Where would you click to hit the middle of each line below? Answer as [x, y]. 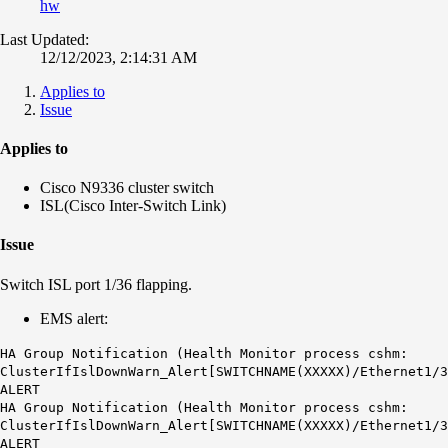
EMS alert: [74, 318]
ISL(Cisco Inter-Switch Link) [133, 206]
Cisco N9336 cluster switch [127, 188]
